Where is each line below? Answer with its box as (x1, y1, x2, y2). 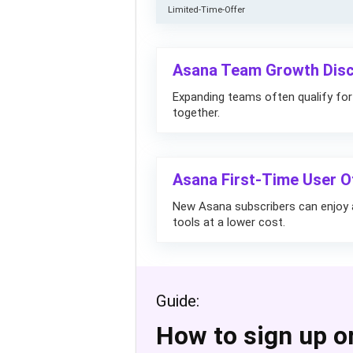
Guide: (156, 292, 199, 310)
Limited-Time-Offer (168, 5, 245, 15)
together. (173, 106, 220, 120)
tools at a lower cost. (173, 215, 285, 229)
